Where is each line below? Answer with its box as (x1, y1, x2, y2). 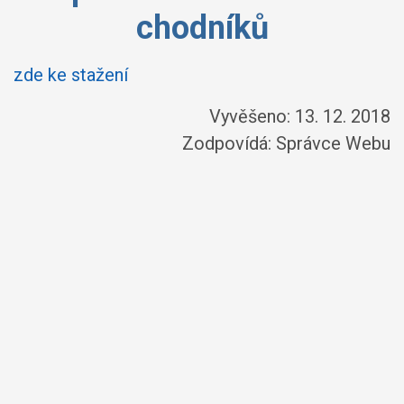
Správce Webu (276, 133, 390, 154)
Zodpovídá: (182, 133, 276, 154)
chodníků (135, 9, 269, 47)
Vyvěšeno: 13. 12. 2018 (209, 106, 390, 127)
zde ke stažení (14, 64, 128, 86)
